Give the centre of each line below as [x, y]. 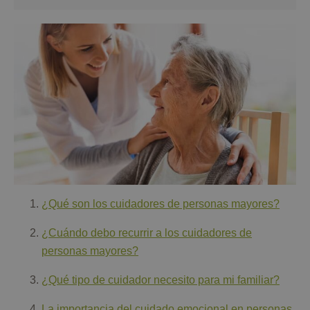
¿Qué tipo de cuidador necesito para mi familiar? [161, 280]
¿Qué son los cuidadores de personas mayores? [161, 204]
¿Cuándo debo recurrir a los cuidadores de [147, 233]
